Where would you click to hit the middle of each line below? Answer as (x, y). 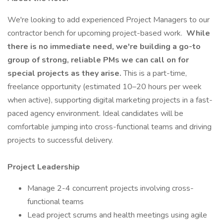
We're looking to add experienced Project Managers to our (109, 20)
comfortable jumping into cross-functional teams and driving (110, 127)
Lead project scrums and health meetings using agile (117, 215)
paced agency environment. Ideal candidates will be (95, 113)
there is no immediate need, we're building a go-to (104, 47)
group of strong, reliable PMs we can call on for (98, 60)
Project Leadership (44, 167)
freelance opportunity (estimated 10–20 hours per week (105, 87)
